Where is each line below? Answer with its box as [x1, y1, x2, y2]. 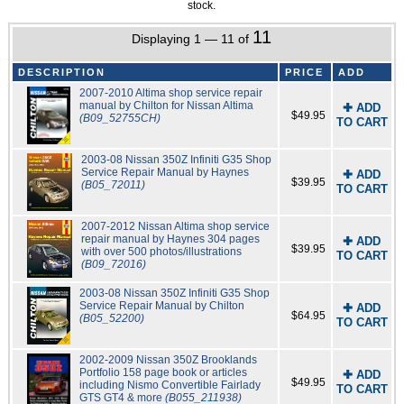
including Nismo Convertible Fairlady [78, 379, 261, 392]
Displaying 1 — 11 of [132, 32, 253, 47]
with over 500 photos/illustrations [80, 245, 242, 259]
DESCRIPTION [17, 67, 106, 78]
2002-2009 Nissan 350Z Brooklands [78, 353, 257, 367]
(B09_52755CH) [79, 112, 161, 125]
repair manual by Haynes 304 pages [80, 233, 260, 246]
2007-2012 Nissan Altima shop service [80, 220, 270, 234]
